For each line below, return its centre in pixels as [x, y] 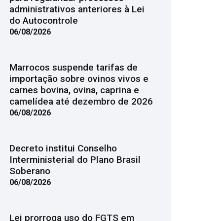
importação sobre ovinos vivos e [79, 79]
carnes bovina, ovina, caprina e [74, 90]
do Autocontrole [43, 20]
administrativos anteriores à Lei [77, 9]
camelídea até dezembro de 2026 [81, 101]
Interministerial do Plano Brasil [75, 160]
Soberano [30, 171]
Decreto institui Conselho [63, 148]
